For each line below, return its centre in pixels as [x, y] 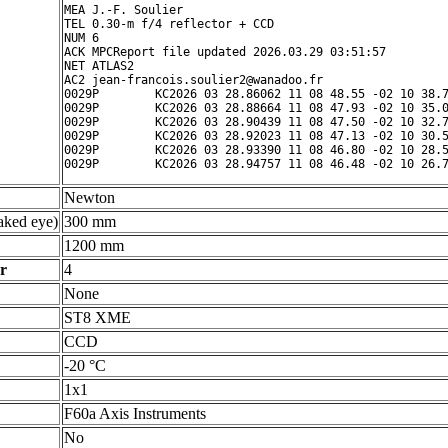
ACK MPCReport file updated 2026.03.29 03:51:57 [225, 52]
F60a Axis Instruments [135, 413]
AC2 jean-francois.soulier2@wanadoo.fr [193, 80]
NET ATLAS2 [99, 66]
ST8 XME [97, 317]
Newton [89, 197]
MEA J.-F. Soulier [123, 10]
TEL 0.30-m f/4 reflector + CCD [169, 24]
